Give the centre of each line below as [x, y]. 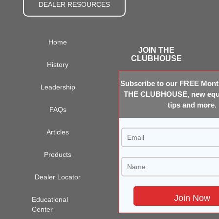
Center [42, 209]
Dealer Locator [58, 177]
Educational [50, 200]
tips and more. [192, 105]
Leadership [58, 87]
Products [58, 155]
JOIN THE [156, 50]
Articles [58, 132]
